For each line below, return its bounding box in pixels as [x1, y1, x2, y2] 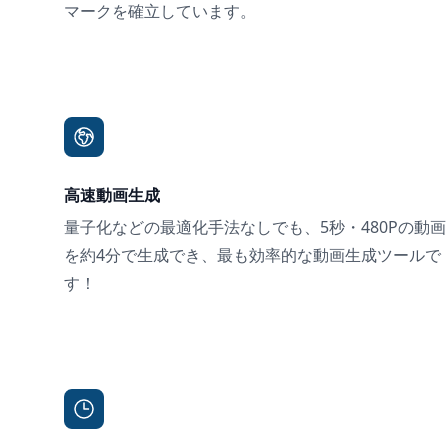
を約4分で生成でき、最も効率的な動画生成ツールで [64, 244, 441, 267]
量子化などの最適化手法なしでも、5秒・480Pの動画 [64, 216, 446, 239]
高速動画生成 [64, 184, 160, 207]
